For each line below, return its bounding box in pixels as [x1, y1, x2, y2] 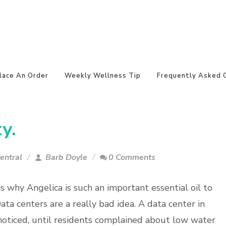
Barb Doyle [43, 152, 87, 163]
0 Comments [108, 152, 155, 163]
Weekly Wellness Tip [65, 71, 141, 80]
